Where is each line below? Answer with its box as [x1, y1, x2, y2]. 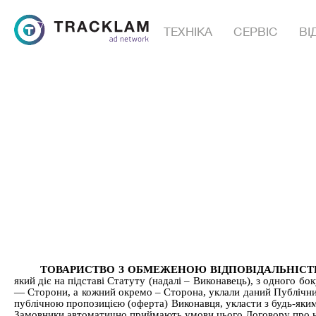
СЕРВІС [233, 25, 278, 39]
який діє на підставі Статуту [14, 274, 149, 286]
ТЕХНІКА [164, 25, 213, 39]
